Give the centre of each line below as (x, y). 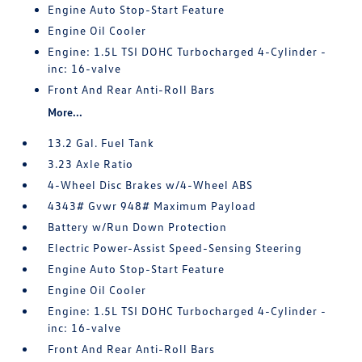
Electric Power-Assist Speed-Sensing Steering (175, 248)
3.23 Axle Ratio (91, 164)
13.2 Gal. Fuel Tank (101, 143)
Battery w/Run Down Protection (138, 227)
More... (65, 112)
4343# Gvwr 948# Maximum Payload (152, 206)
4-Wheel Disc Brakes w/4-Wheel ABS (151, 185)
